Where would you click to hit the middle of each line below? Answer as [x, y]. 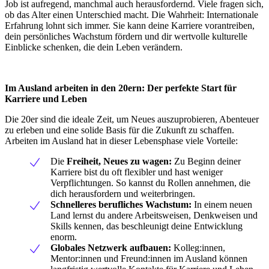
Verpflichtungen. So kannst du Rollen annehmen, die [150, 183]
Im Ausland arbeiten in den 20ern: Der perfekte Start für [121, 88]
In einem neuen [222, 204]
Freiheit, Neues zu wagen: [119, 161]
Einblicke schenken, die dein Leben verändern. [94, 47]
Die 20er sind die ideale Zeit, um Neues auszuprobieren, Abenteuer [132, 119]
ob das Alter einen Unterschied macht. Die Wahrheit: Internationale [131, 14]
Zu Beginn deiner [206, 161]
